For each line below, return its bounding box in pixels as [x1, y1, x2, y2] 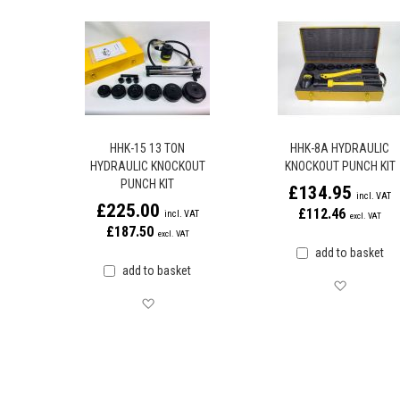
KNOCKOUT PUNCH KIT [284, 159, 396, 173]
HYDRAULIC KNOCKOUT [89, 159, 205, 173]
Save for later [159, 296, 228, 310]
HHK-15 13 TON [110, 141, 185, 155]
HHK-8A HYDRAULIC [290, 141, 390, 155]
